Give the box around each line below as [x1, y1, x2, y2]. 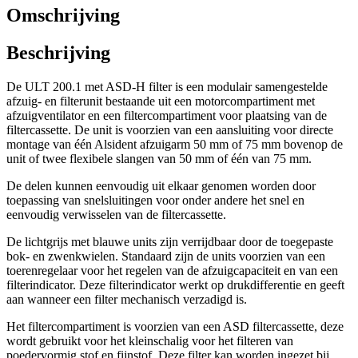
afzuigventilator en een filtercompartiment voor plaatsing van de [6, 108, 327, 122]
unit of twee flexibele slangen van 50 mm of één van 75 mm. [6, 151, 312, 165]
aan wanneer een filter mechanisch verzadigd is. [6, 292, 247, 306]
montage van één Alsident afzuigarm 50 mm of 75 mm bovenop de [6, 137, 343, 151]
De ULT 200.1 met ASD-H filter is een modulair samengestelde [6, 79, 328, 93]
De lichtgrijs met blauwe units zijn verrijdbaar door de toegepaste [6, 234, 333, 249]
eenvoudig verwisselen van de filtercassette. [6, 207, 226, 221]
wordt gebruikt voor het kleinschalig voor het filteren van [6, 333, 293, 348]
